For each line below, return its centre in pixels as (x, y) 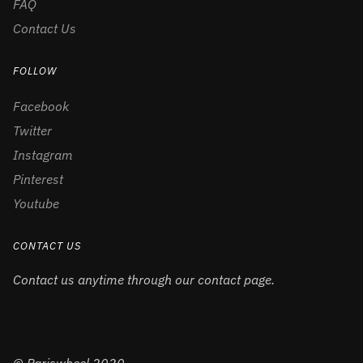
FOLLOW (35, 70)
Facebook (41, 107)
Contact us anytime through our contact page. (144, 280)
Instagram (43, 155)
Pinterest (38, 179)
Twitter (32, 131)
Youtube (36, 204)
